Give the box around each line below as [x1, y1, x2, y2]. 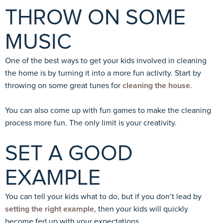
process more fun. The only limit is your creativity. [5, 118, 177, 127]
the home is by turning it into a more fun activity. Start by [5, 69, 201, 77]
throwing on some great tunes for [5, 81, 122, 90]
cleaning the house [122, 81, 190, 90]
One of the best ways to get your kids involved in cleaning [5, 56, 207, 65]
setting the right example [5, 205, 94, 213]
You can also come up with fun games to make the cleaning [5, 106, 211, 114]
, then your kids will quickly [94, 205, 188, 213]
